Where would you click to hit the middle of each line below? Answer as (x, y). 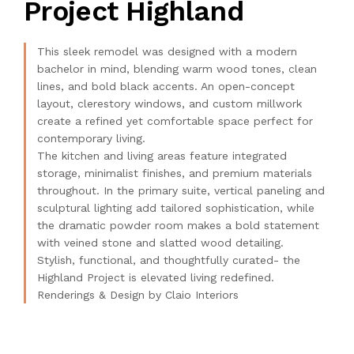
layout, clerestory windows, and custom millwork (169, 103)
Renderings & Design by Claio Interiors (138, 294)
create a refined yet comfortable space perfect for (175, 121)
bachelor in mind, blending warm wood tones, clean (177, 68)
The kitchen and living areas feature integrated (162, 155)
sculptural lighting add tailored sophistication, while (176, 207)
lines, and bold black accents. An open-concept (166, 86)
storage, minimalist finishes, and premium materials (175, 173)
